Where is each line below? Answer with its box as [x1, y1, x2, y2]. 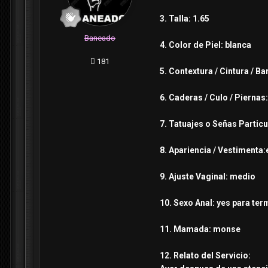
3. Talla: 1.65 [160, 14, 209, 24]
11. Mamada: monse [160, 224, 242, 234]
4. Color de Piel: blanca [160, 40, 253, 50]
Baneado [84, 33, 115, 43]
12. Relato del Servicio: [160, 251, 251, 261]
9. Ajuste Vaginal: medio [160, 172, 255, 182]
